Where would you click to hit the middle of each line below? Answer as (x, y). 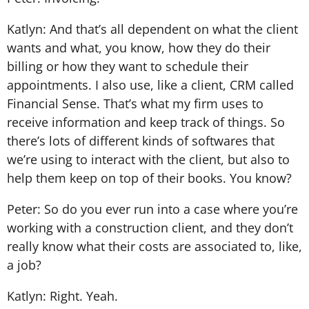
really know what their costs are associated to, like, (154, 246)
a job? (24, 265)
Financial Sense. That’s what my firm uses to (135, 103)
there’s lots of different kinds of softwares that (141, 140)
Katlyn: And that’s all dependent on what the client (152, 29)
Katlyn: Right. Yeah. (62, 296)
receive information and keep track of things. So (146, 122)
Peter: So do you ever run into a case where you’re (152, 209)
